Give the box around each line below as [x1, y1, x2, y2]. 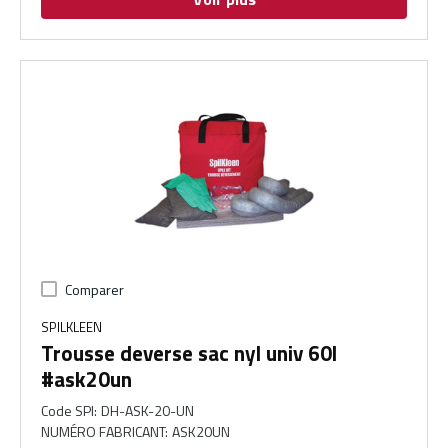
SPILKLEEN [41, 317, 102, 338]
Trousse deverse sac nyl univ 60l [41, 337, 337, 370]
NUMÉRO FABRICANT [41, 421, 165, 443]
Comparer [65, 279, 124, 301]
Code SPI [41, 400, 94, 422]
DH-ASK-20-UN [101, 400, 195, 422]
